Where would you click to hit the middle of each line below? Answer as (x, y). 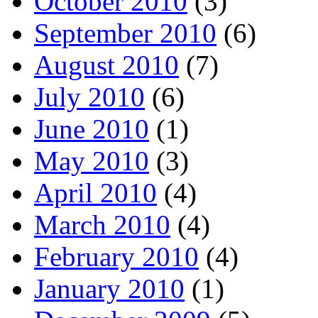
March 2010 (102, 224)
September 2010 (125, 33)
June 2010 (92, 128)
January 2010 (109, 288)
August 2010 (106, 65)
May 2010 (92, 160)
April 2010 (95, 192)
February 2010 (116, 256)
